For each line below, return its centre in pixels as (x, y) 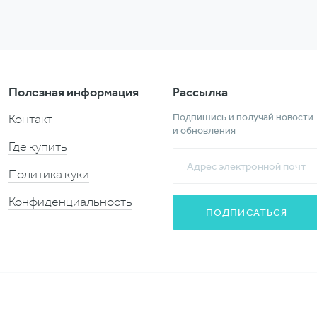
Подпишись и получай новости (243, 117)
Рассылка (200, 92)
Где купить (38, 147)
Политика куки (48, 174)
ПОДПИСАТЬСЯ (247, 213)
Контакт (30, 119)
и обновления (204, 131)
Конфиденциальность (70, 202)
